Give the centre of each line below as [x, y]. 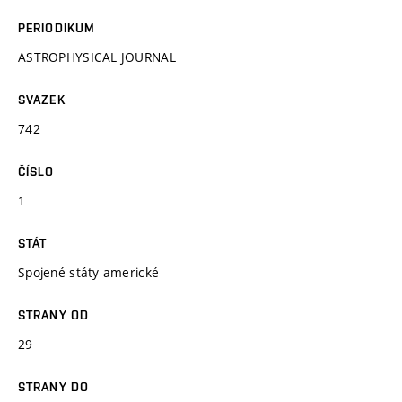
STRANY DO [54, 386]
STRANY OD [54, 315]
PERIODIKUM [57, 27]
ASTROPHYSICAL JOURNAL [97, 57]
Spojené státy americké [89, 272]
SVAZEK [42, 99]
